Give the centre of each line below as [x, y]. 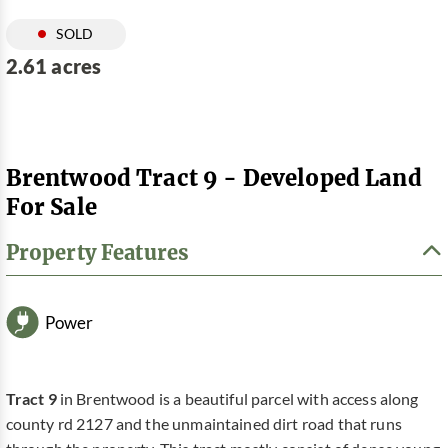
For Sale [51, 206]
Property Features [97, 252]
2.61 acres [53, 66]
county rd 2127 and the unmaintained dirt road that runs [203, 424]
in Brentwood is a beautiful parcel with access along [237, 399]
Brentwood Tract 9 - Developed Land [213, 177]
